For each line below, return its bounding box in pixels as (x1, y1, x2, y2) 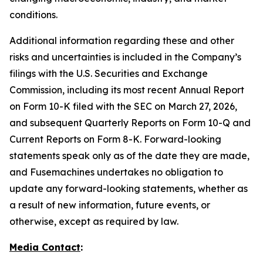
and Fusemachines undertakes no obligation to (9, 166, 223, 178)
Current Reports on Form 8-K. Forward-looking (9, 133, 221, 145)
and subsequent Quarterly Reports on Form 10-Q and (9, 117, 251, 129)
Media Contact (9, 241, 80, 253)
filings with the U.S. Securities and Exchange (9, 68, 208, 79)
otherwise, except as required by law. (9, 215, 178, 227)
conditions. (9, 9, 58, 21)
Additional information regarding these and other (9, 35, 234, 46)
